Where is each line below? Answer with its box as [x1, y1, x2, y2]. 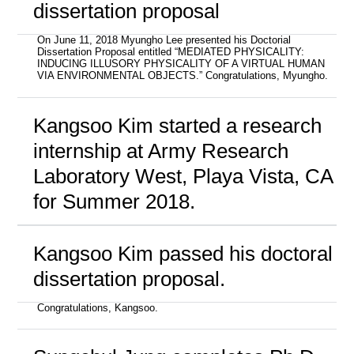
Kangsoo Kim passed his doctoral [32, 241, 333, 265]
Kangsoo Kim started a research [32, 113, 322, 137]
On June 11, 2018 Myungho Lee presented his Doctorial [37, 35, 292, 47]
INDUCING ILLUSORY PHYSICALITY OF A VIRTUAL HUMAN [37, 58, 326, 70]
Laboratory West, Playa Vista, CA [32, 164, 333, 188]
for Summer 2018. [32, 189, 195, 213]
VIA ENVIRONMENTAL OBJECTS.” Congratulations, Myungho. [37, 70, 329, 82]
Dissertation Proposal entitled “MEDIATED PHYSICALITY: [37, 47, 305, 58]
